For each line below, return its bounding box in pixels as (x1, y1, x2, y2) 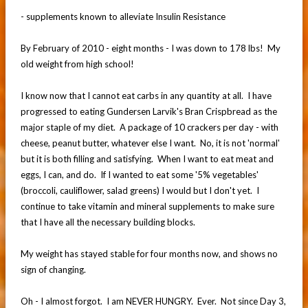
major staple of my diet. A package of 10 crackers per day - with (20, 121, 278, 133)
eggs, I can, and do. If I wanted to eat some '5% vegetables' (20, 168, 258, 180)
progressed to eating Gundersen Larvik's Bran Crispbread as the (20, 105, 277, 117)
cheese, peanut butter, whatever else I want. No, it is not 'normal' (20, 137, 280, 148)
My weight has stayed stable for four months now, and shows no (20, 247, 278, 259)
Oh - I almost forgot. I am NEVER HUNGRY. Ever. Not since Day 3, (20, 295, 286, 307)
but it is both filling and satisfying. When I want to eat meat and (20, 153, 274, 164)
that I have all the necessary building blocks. (20, 216, 195, 228)
